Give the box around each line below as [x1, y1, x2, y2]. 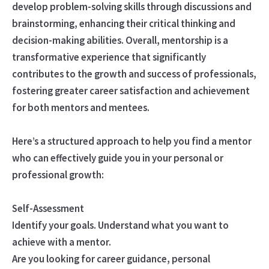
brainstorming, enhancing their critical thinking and [11, 16, 235, 30]
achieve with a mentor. [11, 235, 113, 249]
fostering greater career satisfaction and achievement [11, 83, 250, 97]
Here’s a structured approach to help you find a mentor [11, 134, 252, 148]
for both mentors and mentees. [11, 100, 150, 114]
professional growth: [11, 168, 104, 181]
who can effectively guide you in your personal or [11, 151, 223, 165]
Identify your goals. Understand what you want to [11, 218, 229, 232]
